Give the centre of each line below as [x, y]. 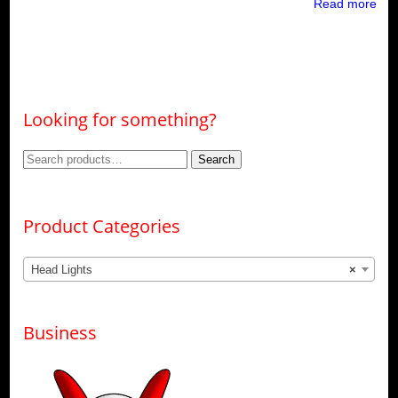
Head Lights [61, 269]
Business [60, 332]
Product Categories [101, 226]
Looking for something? [119, 119]
